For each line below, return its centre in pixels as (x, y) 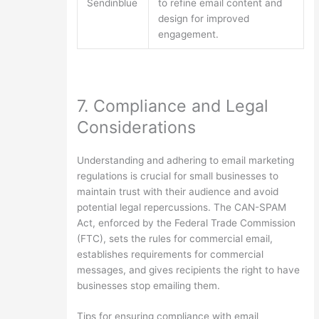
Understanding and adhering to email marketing (185, 160)
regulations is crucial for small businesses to (177, 176)
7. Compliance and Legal (172, 105)
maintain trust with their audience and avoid (177, 191)
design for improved (204, 19)
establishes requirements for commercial (170, 254)
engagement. (189, 35)
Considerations (136, 127)
